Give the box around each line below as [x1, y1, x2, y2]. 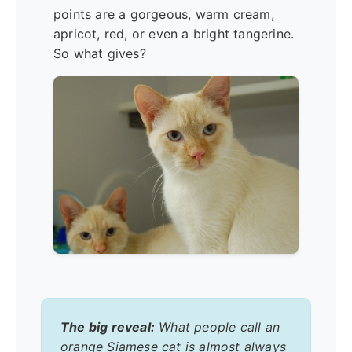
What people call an [155, 318, 280, 335]
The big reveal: [60, 318, 155, 335]
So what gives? [53, 46, 146, 62]
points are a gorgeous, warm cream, [53, 6, 274, 23]
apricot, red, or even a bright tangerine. [53, 26, 295, 42]
